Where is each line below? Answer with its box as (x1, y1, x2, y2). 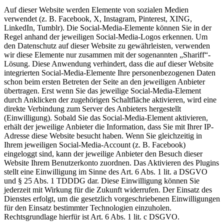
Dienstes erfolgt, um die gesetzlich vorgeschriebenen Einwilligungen (4, 194, 220, 203)
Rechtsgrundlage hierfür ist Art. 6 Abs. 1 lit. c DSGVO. (4, 212, 179, 221)
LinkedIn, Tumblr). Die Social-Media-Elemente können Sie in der (4, 23, 211, 32)
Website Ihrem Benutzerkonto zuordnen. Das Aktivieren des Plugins (4, 158, 219, 167)
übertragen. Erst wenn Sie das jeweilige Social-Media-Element (4, 86, 201, 95)
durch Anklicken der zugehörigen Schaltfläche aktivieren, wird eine (4, 95, 216, 104)
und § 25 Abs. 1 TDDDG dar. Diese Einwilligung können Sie (4, 176, 199, 185)
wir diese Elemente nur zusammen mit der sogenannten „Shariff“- (4, 50, 210, 59)
